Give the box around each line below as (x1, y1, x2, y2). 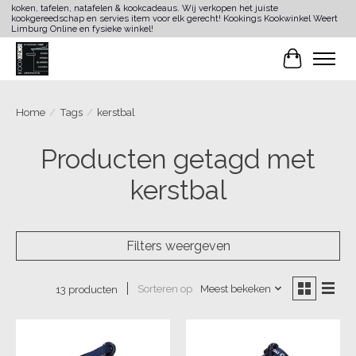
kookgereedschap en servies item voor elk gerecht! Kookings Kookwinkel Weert (10, 14, 338, 25)
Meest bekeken (199, 282, 271, 296)
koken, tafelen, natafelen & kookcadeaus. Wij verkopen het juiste (10, 3, 278, 14)
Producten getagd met (41, 143, 315, 175)
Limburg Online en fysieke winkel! (10, 24, 153, 35)
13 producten (55, 282, 118, 296)
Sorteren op (137, 282, 192, 296)
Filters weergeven (126, 238, 230, 253)
